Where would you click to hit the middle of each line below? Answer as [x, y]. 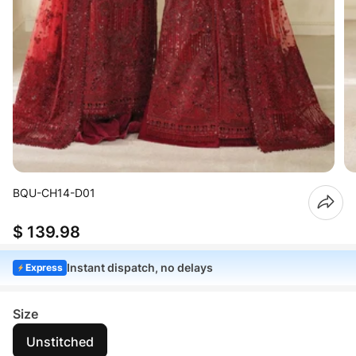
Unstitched [60, 341]
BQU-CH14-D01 [54, 192]
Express [44, 267]
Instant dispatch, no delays [140, 267]
